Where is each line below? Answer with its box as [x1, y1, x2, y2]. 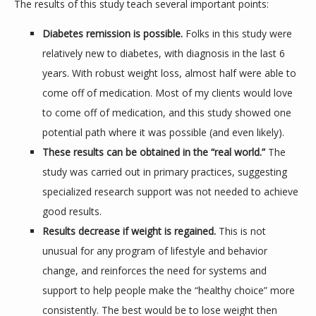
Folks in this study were [183, 27, 292, 40]
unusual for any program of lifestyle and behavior [42, 244, 267, 257]
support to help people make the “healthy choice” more [42, 284, 295, 297]
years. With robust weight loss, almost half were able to [42, 66, 296, 80]
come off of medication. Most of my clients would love [42, 86, 293, 99]
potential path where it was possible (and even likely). [42, 126, 284, 139]
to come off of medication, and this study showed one [42, 106, 291, 119]
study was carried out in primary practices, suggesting [42, 165, 287, 178]
